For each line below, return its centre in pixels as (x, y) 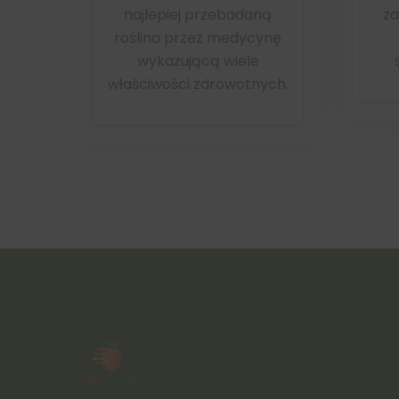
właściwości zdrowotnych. (198, 84)
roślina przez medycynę (198, 37)
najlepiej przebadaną (198, 14)
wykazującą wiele (198, 61)
